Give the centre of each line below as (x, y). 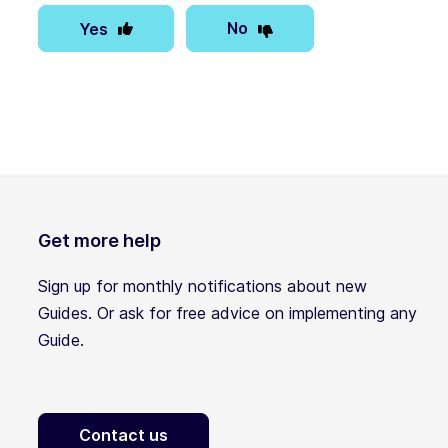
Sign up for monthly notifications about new (202, 286)
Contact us (123, 435)
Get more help (99, 241)
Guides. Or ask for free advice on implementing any (227, 313)
